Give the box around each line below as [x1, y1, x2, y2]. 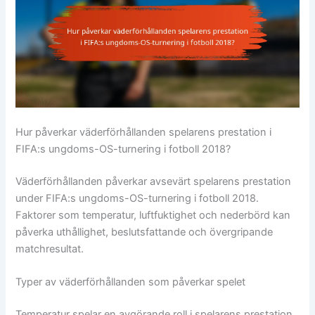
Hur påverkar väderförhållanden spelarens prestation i [15, 126, 272, 139]
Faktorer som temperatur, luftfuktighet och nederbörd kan [15, 208, 291, 221]
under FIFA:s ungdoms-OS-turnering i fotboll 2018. [15, 191, 259, 205]
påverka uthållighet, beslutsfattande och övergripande [15, 225, 274, 238]
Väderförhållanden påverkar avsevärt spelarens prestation [15, 174, 292, 188]
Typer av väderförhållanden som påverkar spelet [15, 276, 246, 289]
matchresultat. [15, 242, 84, 255]
